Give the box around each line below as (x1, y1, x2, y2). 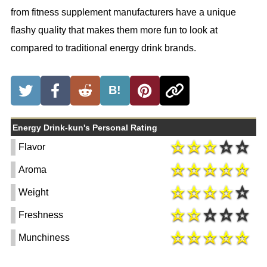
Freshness (18, 209, 63, 220)
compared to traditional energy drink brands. (10, 42, 196, 53)
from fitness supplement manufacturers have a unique (10, 7, 236, 17)
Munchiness (18, 232, 70, 243)
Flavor (18, 141, 45, 152)
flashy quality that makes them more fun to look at (10, 24, 218, 35)
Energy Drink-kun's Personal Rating (12, 122, 157, 132)
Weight (18, 187, 48, 197)
